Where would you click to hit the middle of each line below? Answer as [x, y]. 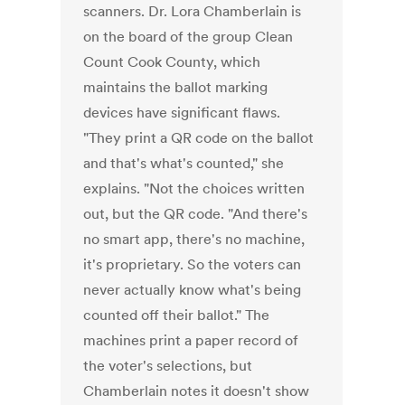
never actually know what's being [193, 290]
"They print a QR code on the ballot [199, 138]
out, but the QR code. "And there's [196, 214]
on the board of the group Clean [188, 37]
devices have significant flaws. [182, 113]
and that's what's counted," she [184, 163]
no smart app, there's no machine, [194, 239]
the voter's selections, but [168, 366]
